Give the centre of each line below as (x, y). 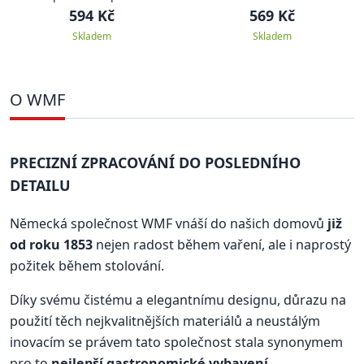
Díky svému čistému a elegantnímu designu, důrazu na (178, 300)
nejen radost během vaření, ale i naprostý (222, 245)
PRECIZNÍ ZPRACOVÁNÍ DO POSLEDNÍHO (155, 162)
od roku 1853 (51, 245)
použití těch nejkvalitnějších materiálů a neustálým (165, 321)
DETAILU (40, 185)
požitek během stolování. (87, 266)
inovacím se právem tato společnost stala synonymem (176, 342)
